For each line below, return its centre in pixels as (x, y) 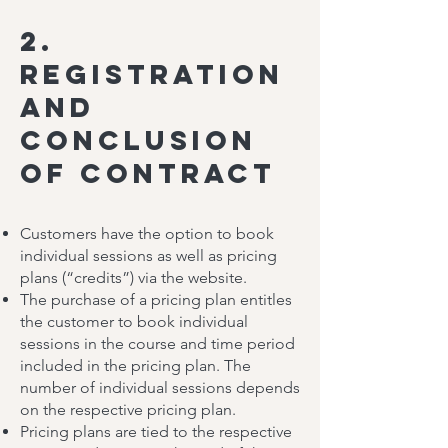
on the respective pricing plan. (128, 409)
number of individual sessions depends (160, 387)
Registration (152, 74)
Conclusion (138, 140)
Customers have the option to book (147, 233)
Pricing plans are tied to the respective (156, 431)
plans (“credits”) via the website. (133, 277)
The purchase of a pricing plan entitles (156, 299)
